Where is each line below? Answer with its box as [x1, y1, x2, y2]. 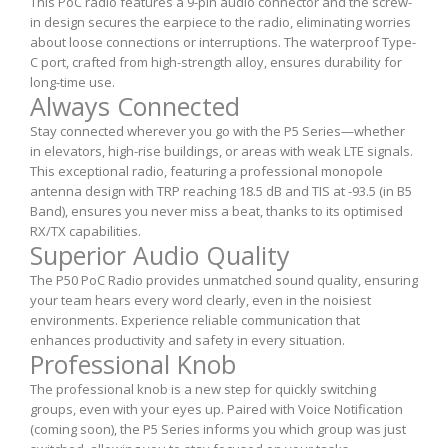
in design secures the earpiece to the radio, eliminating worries [30, 12, 411, 31]
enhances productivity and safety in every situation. [30, 330, 345, 349]
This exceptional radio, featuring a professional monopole [30, 161, 383, 180]
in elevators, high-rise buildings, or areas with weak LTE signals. [30, 141, 413, 160]
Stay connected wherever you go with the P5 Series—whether [30, 121, 405, 140]
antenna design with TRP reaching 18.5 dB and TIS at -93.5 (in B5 [30, 181, 412, 200]
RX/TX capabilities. [30, 221, 141, 240]
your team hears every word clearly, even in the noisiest [30, 290, 371, 309]
